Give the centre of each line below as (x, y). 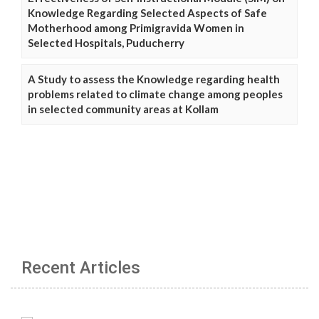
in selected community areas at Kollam (123, 109)
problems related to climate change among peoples (155, 94)
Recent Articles (81, 268)
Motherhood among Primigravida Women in (136, 28)
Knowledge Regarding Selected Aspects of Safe (147, 13)
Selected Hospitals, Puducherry (106, 43)
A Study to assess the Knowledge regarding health (154, 79)
